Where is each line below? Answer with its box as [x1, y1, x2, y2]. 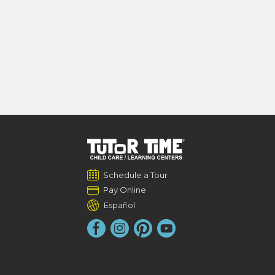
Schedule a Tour [103, 170, 168, 180]
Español [103, 200, 135, 210]
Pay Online [103, 185, 146, 195]
